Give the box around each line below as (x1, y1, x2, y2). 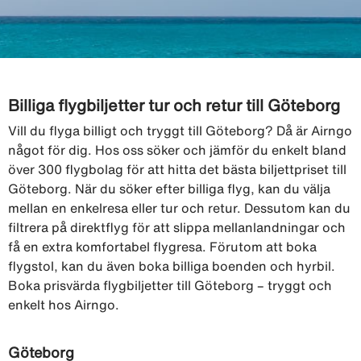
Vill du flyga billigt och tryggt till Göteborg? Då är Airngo (8, 123, 352, 137)
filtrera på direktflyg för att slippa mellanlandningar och (8, 220, 346, 234)
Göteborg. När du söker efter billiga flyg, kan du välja (8, 181, 330, 195)
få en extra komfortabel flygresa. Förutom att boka (8, 239, 317, 253)
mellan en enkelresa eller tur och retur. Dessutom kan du (8, 201, 351, 214)
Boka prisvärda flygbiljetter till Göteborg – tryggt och (8, 278, 332, 292)
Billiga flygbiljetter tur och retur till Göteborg (8, 96, 340, 114)
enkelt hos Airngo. (8, 297, 119, 311)
